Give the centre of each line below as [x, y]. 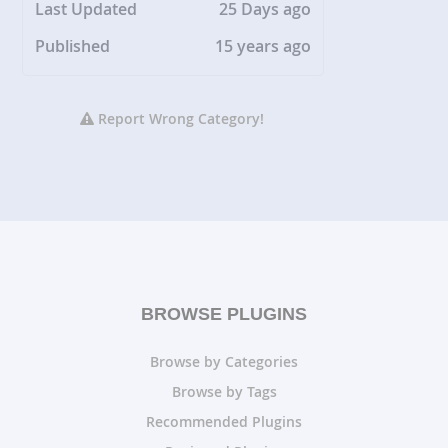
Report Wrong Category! [179, 119]
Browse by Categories [224, 362]
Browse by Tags [224, 392]
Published [73, 46]
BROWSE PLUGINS [224, 314]
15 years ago [263, 46]
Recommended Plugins [224, 422]
